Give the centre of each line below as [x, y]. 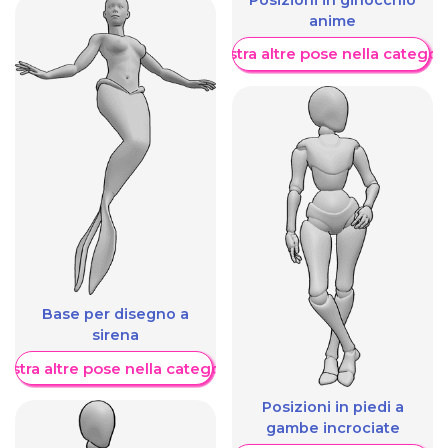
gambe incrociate [332, 427]
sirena [115, 335]
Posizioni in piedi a [332, 406]
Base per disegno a [115, 314]
